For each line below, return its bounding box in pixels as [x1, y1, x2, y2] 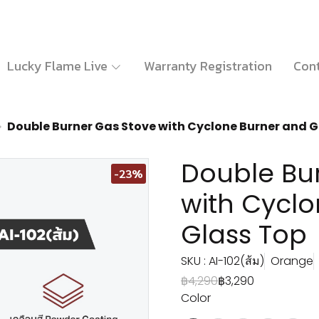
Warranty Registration [143, 56, 272, 75]
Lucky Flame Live [6, 56, 110, 75]
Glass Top [181, 216, 307, 253]
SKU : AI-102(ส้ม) [181, 253, 264, 269]
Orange [271, 253, 313, 269]
